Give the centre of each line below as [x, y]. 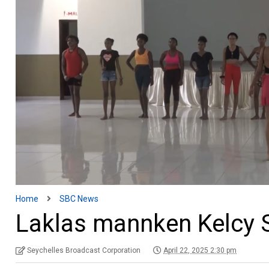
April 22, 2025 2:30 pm [200, 251]
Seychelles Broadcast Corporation [84, 251]
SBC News [79, 199]
